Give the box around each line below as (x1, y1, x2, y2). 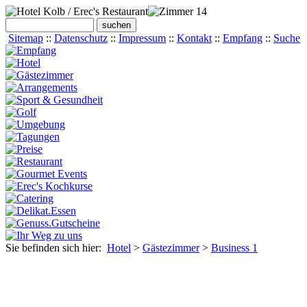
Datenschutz (54, 32, 108, 44)
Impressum (119, 32, 166, 44)
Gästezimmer (143, 242, 199, 254)
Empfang (223, 32, 262, 44)
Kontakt (177, 32, 212, 44)
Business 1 (211, 242, 258, 254)
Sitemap (8, 32, 43, 44)
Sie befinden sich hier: (5, 242, 107, 254)
